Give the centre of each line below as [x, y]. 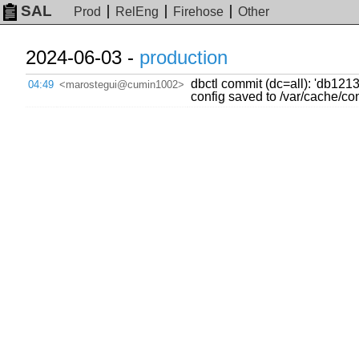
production [184, 57]
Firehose [199, 12]
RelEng [137, 12]
